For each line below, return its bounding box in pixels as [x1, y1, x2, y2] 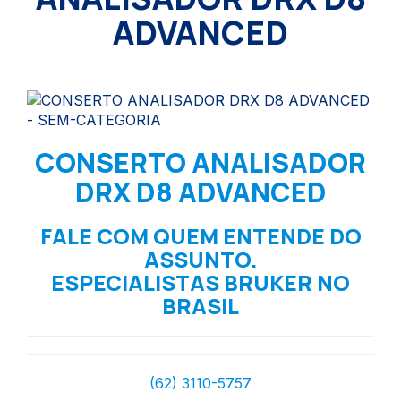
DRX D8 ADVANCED [74, 174, 327, 210]
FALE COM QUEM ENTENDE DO [39, 221, 362, 251]
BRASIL [162, 291, 239, 320]
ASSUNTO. [143, 244, 258, 274]
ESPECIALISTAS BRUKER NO [51, 268, 350, 297]
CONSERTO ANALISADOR [35, 144, 366, 181]
